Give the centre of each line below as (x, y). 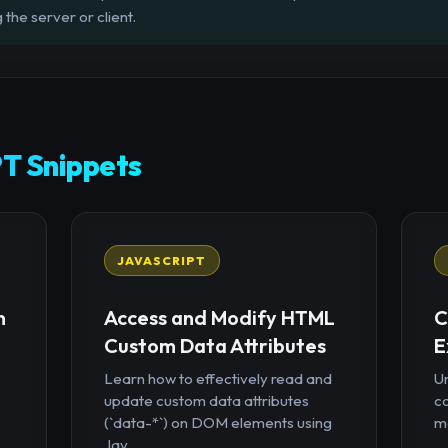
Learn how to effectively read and (217, 378)
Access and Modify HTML (219, 317)
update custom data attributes (206, 400)
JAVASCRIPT (162, 260)
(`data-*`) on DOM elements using (217, 422)
